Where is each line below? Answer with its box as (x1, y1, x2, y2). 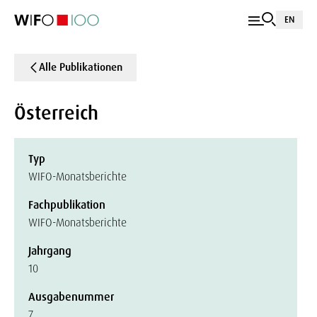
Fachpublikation (28, 197, 105, 212)
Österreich (14, 100, 98, 125)
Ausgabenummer (28, 289, 114, 304)
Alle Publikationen (39, 60, 122, 74)
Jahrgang (28, 243, 71, 258)
